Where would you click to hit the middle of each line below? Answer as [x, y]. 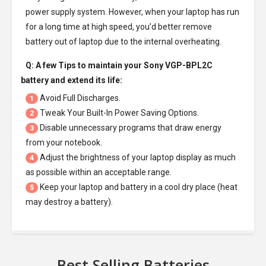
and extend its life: [85, 80]
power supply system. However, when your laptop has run [132, 12]
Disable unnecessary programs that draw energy [130, 128]
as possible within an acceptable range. [99, 172]
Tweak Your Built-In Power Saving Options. [118, 113]
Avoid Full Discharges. [79, 98]
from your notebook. [64, 142]
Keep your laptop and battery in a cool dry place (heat [138, 187]
